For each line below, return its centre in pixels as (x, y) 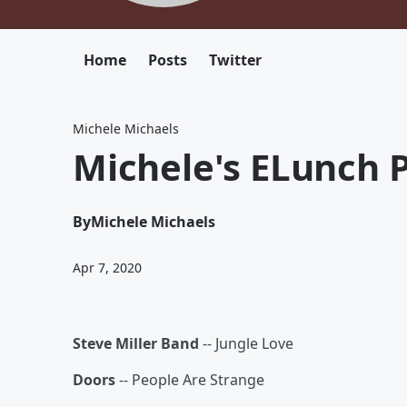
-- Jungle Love (246, 343)
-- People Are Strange (190, 380)
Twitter (235, 60)
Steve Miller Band (136, 343)
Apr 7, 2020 (107, 268)
